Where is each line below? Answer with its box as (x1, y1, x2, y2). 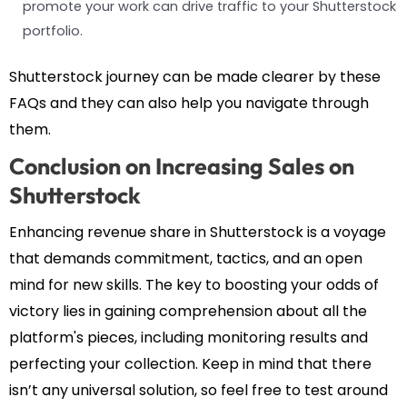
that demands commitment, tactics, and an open (9, 248, 362, 270)
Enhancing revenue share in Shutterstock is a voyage (9, 222, 386, 243)
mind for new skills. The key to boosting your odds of (9, 274, 379, 296)
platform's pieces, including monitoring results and (9, 327, 368, 349)
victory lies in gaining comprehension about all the (9, 301, 367, 323)
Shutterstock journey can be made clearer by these (9, 66, 381, 88)
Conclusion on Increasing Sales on (9, 152, 354, 182)
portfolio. (23, 22, 83, 41)
